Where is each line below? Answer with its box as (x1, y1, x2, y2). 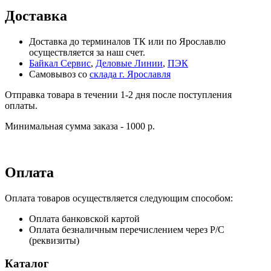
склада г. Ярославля (90, 68, 171, 79)
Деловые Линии (96, 57, 163, 68)
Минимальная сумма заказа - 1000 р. (5, 120, 155, 131)
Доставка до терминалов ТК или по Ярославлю (29, 36, 226, 47)
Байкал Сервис (29, 57, 91, 68)
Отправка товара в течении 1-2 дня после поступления (5, 89, 232, 100)
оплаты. (5, 100, 38, 111)
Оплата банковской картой (29, 213, 140, 224)
